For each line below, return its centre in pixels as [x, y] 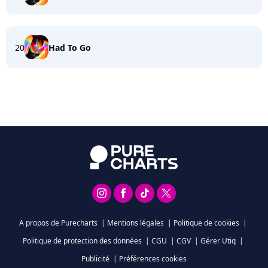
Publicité [95, 259]
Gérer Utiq [218, 241]
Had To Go [70, 47]
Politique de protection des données [82, 241]
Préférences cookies [153, 259]
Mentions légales [135, 223]
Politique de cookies [206, 223]
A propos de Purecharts [58, 223]
